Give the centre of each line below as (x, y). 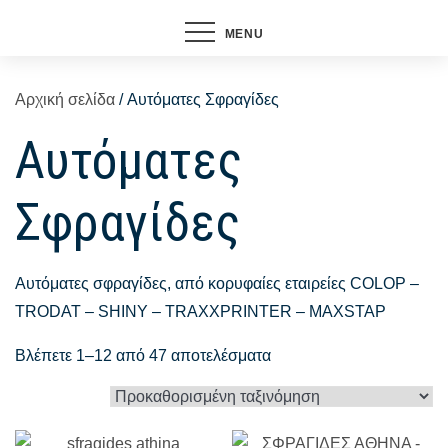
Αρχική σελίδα (65, 99)
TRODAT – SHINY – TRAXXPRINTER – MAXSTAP (200, 311)
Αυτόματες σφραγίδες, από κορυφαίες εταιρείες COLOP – (217, 283)
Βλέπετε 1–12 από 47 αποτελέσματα (143, 355)
